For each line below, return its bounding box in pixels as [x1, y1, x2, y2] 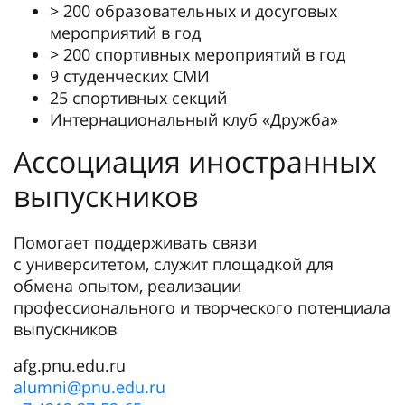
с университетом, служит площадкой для [14, 253, 334, 275]
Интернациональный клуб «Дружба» [50, 108, 338, 130]
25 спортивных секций [50, 87, 227, 108]
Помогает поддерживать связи [14, 231, 257, 253]
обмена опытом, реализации [14, 275, 241, 297]
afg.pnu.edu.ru [14, 354, 126, 376]
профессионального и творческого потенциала [14, 297, 391, 318]
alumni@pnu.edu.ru [14, 376, 165, 398]
